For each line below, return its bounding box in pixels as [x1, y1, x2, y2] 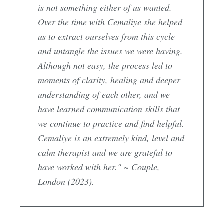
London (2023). [38, 175, 94, 187]
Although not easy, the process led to [38, 59, 172, 71]
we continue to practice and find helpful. [38, 117, 184, 129]
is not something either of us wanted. [38, 1, 172, 13]
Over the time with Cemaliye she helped [38, 15, 182, 28]
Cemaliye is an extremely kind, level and [38, 131, 184, 144]
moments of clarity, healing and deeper [38, 73, 180, 86]
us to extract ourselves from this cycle [38, 30, 175, 42]
